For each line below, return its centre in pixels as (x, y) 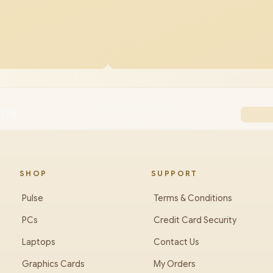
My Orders (175, 264)
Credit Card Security (195, 220)
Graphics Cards (53, 264)
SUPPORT (175, 173)
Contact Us (176, 242)
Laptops (39, 242)
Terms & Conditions (193, 198)
